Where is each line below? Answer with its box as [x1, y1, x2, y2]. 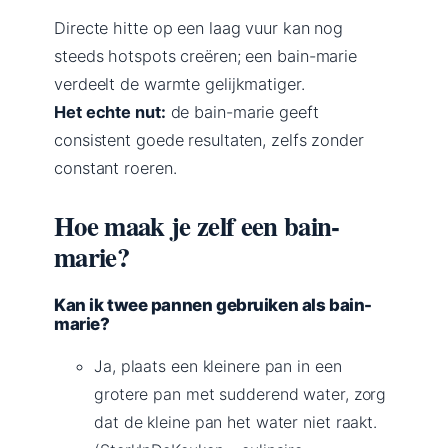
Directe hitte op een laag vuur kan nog [54, 17, 344, 38]
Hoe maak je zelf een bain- [54, 205, 340, 245]
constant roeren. [54, 157, 177, 178]
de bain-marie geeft [165, 101, 319, 122]
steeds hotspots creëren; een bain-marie [54, 45, 358, 66]
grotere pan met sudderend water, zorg [94, 383, 387, 404]
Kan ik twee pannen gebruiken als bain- [54, 294, 372, 315]
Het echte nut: [54, 101, 166, 122]
